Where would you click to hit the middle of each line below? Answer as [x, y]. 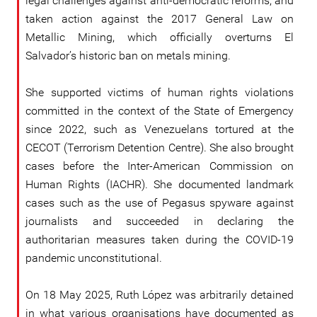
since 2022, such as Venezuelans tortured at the [160, 129]
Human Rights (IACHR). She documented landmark [160, 184]
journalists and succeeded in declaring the [160, 221]
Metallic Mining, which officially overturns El [160, 37]
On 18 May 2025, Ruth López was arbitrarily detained [160, 295]
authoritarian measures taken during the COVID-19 [160, 240]
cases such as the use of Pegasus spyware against [160, 203]
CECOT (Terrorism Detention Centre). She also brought [160, 148]
